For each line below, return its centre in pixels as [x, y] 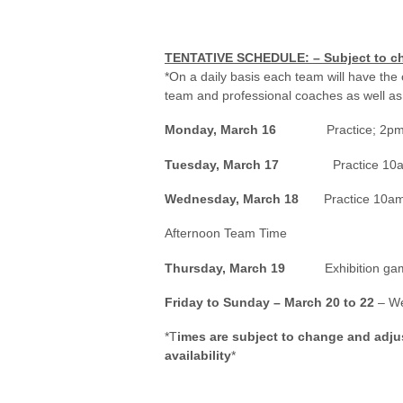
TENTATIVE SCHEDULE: [237, 58]
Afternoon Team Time [226, 233]
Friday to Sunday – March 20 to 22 [269, 302]
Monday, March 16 [220, 130]
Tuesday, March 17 [222, 164]
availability [198, 356]
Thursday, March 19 [245, 268]
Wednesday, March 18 [244, 199]
